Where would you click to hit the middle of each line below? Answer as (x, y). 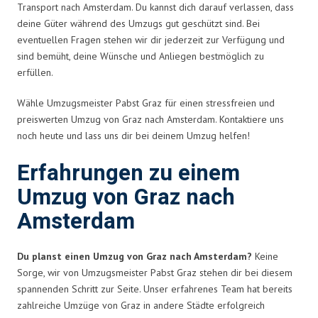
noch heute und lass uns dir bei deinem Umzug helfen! (133, 135)
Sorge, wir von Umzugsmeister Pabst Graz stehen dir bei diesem (155, 272)
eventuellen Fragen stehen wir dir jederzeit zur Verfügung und (151, 39)
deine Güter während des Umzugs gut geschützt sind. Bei (138, 23)
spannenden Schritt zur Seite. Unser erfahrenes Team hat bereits (155, 289)
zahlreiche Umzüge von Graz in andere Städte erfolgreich (141, 305)
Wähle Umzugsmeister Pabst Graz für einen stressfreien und (146, 103)
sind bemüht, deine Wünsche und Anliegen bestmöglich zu (141, 56)
